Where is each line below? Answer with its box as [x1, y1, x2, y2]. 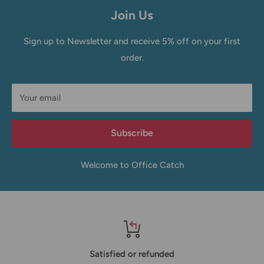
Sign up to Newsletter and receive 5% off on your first [24, 35, 240, 47]
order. [120, 52, 144, 63]
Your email [19, 92, 61, 103]
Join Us [111, 7, 153, 22]
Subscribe [111, 127, 153, 138]
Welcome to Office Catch [80, 159, 184, 170]
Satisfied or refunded [90, 248, 174, 259]
